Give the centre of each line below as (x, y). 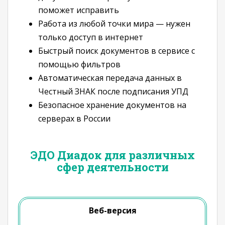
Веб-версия (113, 210)
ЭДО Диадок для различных (113, 155)
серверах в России (74, 119)
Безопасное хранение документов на (112, 105)
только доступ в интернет (91, 37)
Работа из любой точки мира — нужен (114, 24)
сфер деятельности (113, 167)
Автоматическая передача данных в (110, 78)
